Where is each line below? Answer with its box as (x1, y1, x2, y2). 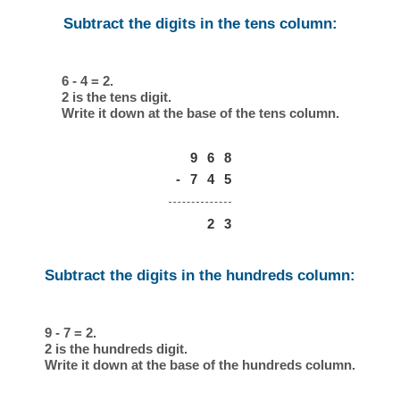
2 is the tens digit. (61, 89, 171, 105)
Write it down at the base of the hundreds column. (45, 357, 355, 373)
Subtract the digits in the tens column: (62, 14, 337, 32)
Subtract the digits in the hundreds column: (45, 267, 355, 285)
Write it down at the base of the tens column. (61, 105, 339, 121)
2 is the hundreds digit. (45, 341, 187, 357)
